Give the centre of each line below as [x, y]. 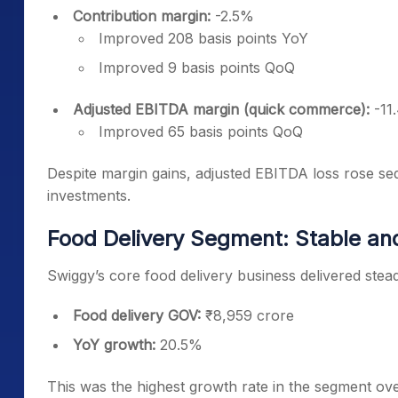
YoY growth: [114, 345]
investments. [89, 195]
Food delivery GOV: [139, 315]
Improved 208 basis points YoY [203, 38]
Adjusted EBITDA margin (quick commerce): [221, 109]
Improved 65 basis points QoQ [201, 131]
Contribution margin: [144, 16]
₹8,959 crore [250, 315]
